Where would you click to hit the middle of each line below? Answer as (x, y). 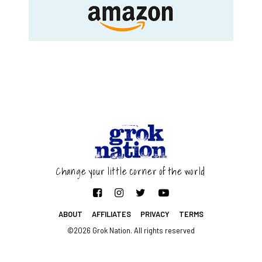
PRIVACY (155, 214)
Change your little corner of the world (131, 171)
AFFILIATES (112, 214)
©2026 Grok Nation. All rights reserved (131, 231)
